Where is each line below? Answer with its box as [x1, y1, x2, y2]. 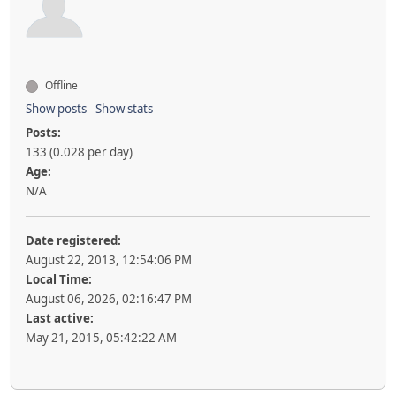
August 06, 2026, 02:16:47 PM [26, 291, 192, 308]
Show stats [95, 101, 153, 118]
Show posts [26, 101, 87, 118]
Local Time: [26, 271, 92, 288]
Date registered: [26, 232, 121, 249]
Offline [42, 78, 78, 94]
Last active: [26, 310, 94, 327]
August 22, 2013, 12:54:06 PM [26, 252, 192, 269]
